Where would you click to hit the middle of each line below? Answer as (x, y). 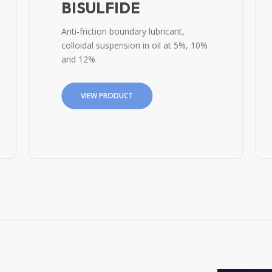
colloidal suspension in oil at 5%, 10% (135, 45)
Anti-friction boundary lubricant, (123, 31)
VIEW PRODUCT (107, 95)
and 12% (79, 59)
